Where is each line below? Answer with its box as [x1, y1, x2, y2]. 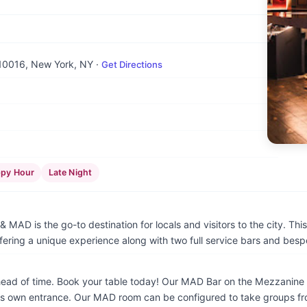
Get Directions [101, 58, 162, 70]
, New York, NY [25, 58, 93, 70]
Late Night [48, 167, 93, 178]
